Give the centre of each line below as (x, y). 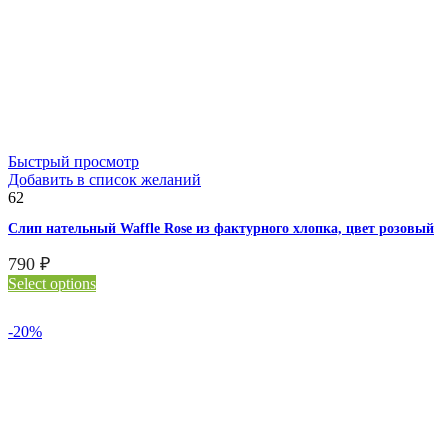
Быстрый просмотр (73, 162)
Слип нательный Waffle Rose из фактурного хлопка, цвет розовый (221, 229)
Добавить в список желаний (104, 180)
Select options (52, 284)
